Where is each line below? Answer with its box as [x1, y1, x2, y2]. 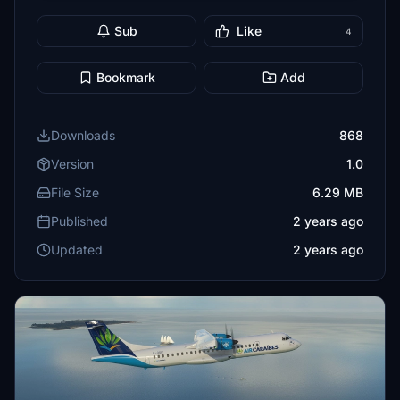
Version [51, 156, 94, 171]
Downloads [51, 128, 115, 143]
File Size [51, 185, 99, 200]
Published [51, 213, 108, 229]
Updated [51, 242, 103, 257]
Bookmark [96, 70, 155, 85]
